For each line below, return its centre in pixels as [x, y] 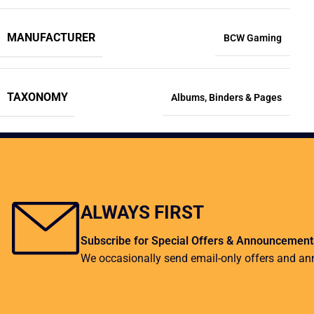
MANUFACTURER [51, 37]
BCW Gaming [253, 38]
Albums [188, 97]
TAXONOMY [37, 97]
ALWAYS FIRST [142, 212]
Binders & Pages [245, 97]
